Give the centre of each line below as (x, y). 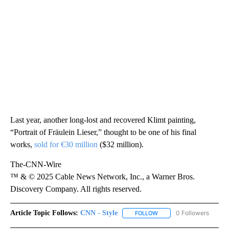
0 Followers (192, 213)
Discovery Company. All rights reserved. (76, 189)
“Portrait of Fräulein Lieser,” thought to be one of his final (103, 132)
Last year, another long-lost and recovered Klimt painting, (103, 120)
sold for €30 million (66, 144)
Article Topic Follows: (44, 213)
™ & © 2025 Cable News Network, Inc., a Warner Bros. (102, 176)
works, (22, 144)
